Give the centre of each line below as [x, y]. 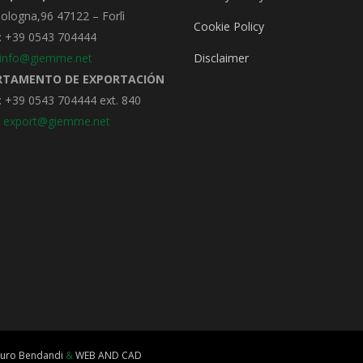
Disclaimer [221, 58]
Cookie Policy [229, 26]
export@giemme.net [56, 121]
